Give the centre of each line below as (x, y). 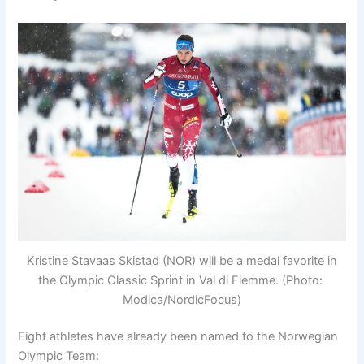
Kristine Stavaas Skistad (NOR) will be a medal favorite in (182, 260)
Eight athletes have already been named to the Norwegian (178, 337)
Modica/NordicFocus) (182, 299)
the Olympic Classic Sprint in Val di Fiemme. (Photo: (182, 280)
